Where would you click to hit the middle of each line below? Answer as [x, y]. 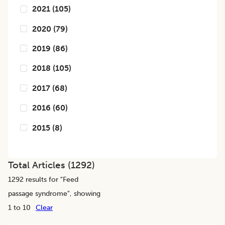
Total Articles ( [39, 165]
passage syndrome [38, 194]
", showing [84, 194]
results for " [43, 180]
